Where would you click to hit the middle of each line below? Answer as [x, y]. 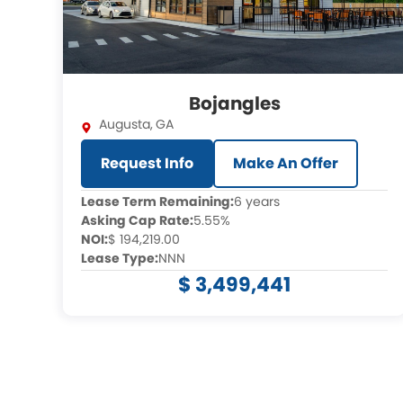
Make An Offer [286, 163]
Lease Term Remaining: [157, 201]
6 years [257, 201]
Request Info [147, 163]
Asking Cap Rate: [137, 220]
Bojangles [234, 103]
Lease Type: [120, 258]
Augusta [125, 124]
